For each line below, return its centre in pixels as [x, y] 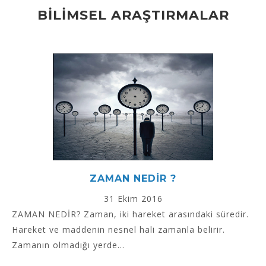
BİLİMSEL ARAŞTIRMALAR [133, 15]
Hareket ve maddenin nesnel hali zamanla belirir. [118, 230]
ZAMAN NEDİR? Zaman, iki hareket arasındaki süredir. [130, 214]
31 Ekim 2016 [133, 199]
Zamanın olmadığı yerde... [68, 245]
